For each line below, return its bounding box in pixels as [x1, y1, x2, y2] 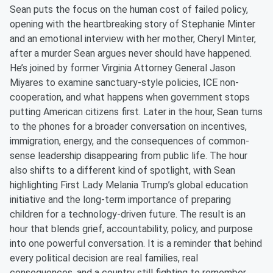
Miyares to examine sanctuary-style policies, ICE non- [10, 77, 239, 88]
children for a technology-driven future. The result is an [10, 208, 246, 220]
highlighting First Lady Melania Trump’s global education [10, 179, 248, 191]
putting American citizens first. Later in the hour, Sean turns [10, 106, 263, 118]
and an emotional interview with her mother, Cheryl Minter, [10, 33, 256, 44]
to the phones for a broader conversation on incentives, [10, 121, 247, 132]
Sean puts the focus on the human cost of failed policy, [10, 4, 248, 15]
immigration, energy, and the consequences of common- [10, 135, 249, 147]
